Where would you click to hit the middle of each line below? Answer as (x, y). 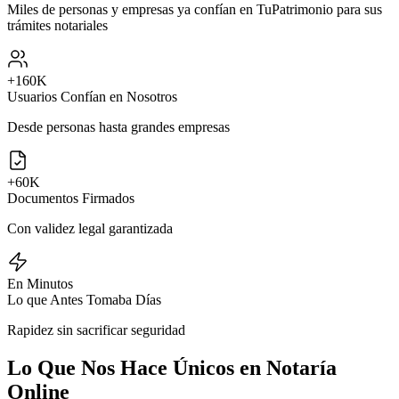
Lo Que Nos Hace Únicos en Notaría (172, 367)
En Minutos (40, 283)
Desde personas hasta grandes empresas (118, 126)
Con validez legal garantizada (90, 228)
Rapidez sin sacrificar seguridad (96, 330)
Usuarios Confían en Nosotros (92, 96)
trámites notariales (57, 25)
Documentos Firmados (71, 198)
